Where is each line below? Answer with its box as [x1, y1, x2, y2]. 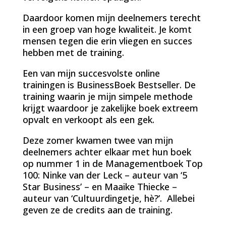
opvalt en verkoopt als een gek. [22, 113, 154, 126]
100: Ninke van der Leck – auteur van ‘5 [22, 168, 187, 181]
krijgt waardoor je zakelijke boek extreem [22, 101, 198, 114]
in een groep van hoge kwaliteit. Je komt [22, 23, 192, 35]
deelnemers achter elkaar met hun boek [22, 145, 191, 158]
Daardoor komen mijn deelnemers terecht [22, 11, 201, 24]
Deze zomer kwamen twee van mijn [22, 134, 173, 146]
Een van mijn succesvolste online [22, 67, 160, 79]
